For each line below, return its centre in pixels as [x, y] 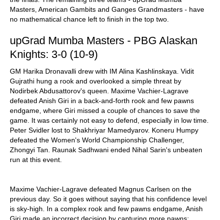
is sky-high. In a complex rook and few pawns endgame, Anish [106, 209]
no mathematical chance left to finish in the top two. [89, 19]
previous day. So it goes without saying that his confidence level [108, 199]
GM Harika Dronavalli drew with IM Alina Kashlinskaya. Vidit [102, 71]
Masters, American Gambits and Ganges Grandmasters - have [107, 9]
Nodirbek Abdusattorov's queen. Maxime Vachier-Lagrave [99, 91]
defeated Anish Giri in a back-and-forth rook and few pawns [102, 101]
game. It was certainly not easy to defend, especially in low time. [109, 120]
